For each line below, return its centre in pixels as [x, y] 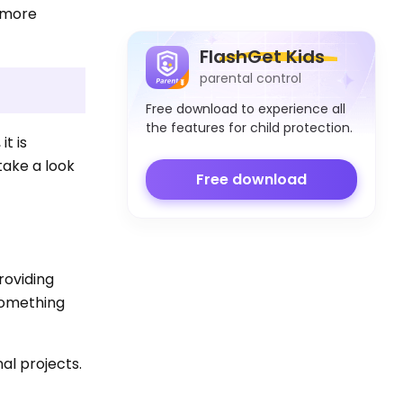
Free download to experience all [246, 108]
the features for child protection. [249, 127]
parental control [251, 79]
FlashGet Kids [262, 57]
